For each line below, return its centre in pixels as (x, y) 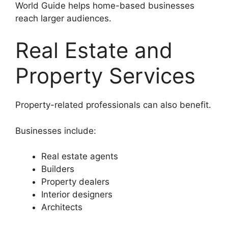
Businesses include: (56, 131)
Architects (62, 207)
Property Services (105, 76)
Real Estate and (94, 50)
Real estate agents (80, 156)
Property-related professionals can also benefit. (113, 105)
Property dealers (75, 182)
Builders (58, 169)
